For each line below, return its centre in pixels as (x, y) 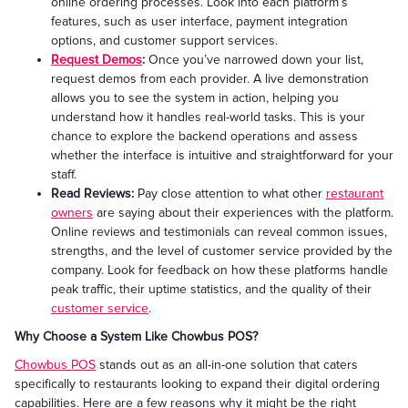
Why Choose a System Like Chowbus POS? (136, 337)
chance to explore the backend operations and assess (204, 136)
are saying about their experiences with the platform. (243, 213)
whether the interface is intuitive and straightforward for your (222, 155)
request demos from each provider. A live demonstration (210, 79)
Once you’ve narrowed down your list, (254, 60)
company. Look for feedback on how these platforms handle (219, 270)
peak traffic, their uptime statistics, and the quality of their (211, 289)
